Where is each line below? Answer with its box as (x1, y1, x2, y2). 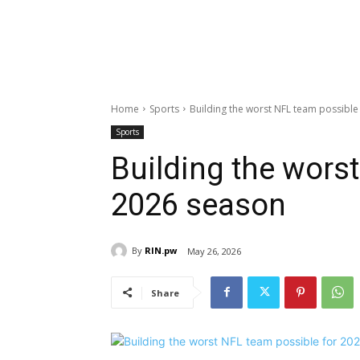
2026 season (111, 186, 286, 223)
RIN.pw (145, 244, 177, 257)
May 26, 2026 (187, 244, 241, 257)
